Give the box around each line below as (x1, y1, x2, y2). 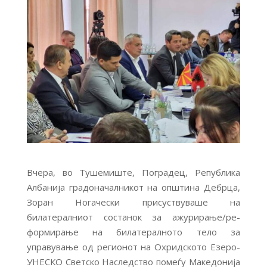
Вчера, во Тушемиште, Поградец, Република (26, 166, 241, 178)
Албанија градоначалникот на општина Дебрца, (26, 181, 241, 193)
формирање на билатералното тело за (26, 225, 241, 238)
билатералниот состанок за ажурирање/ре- (26, 210, 241, 223)
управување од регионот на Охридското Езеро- (26, 240, 241, 253)
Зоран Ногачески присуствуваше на (26, 195, 241, 208)
